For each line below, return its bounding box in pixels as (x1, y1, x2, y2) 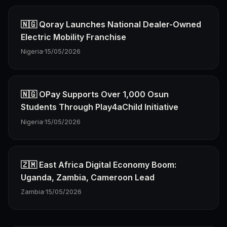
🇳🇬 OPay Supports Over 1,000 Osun (21, 89, 169, 100)
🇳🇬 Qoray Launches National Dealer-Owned (21, 19, 201, 29)
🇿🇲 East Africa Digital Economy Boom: (21, 159, 176, 170)
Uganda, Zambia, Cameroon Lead (21, 172, 155, 182)
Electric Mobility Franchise (21, 31, 126, 42)
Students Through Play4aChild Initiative (21, 102, 178, 112)
